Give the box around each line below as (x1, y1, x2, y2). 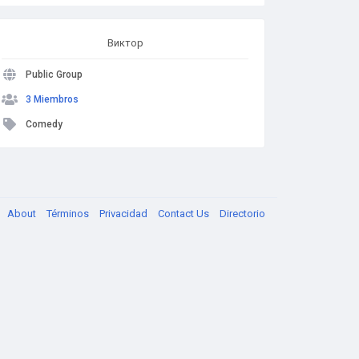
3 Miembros (26, 94, 79, 105)
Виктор (107, 37, 143, 49)
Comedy (26, 119, 63, 130)
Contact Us (158, 208, 212, 220)
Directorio (220, 208, 265, 220)
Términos (46, 208, 91, 220)
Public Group (26, 69, 83, 80)
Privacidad (99, 208, 150, 220)
